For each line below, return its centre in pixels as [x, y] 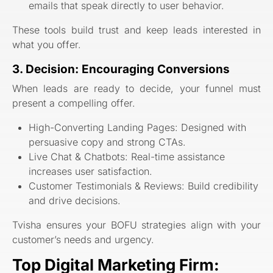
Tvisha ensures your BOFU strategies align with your [136, 225]
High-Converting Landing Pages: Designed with [138, 127]
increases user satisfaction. [91, 171]
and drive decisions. [75, 200]
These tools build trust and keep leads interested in [136, 30]
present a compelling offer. [74, 103]
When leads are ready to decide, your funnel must [136, 88]
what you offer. [47, 45]
